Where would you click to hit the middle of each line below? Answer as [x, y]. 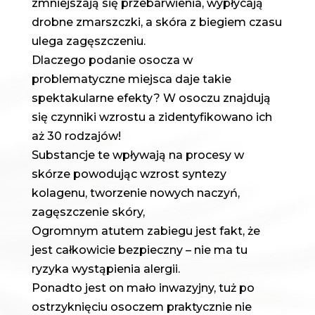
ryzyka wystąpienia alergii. [105, 269]
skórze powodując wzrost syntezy [129, 174]
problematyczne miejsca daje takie [131, 79]
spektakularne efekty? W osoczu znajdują [151, 98]
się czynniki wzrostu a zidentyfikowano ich [152, 117]
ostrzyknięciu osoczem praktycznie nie [141, 307]
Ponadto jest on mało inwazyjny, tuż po [143, 288]
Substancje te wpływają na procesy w [137, 155]
